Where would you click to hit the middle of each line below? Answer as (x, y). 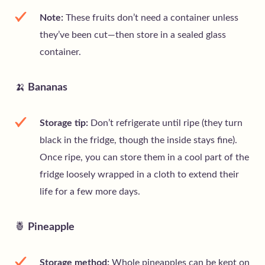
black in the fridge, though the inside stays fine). (138, 140)
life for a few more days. (90, 192)
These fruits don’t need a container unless (151, 18)
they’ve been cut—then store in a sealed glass (133, 35)
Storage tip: (64, 123)
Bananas (46, 88)
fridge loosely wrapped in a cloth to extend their (139, 175)
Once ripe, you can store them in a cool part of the (144, 158)
